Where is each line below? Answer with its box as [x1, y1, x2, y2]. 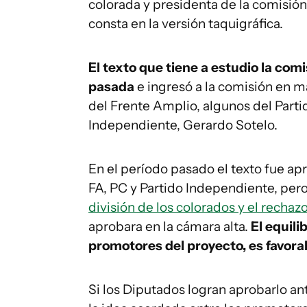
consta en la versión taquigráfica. [88, 16, 283, 32]
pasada [88, 79, 134, 95]
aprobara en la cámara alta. [88, 219, 251, 234]
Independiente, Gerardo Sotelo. [88, 117, 278, 133]
